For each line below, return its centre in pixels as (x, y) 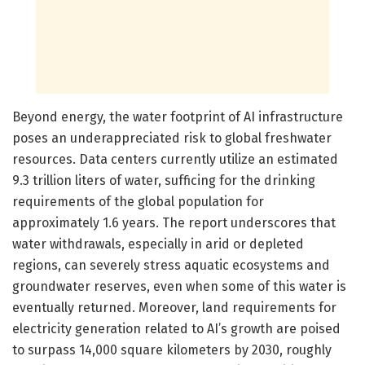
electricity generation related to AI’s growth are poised (176, 328)
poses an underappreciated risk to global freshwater (172, 138)
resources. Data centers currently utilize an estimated (175, 159)
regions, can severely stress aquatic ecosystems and (171, 265)
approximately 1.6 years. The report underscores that (174, 222)
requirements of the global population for (138, 201)
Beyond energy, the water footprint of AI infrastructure (178, 117)
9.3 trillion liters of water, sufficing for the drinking (164, 180)
